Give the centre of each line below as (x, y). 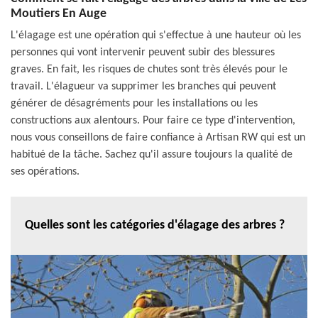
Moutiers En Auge (59, 13)
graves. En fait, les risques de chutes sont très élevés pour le (149, 69)
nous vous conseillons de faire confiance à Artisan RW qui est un (158, 137)
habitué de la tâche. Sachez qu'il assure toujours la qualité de (152, 154)
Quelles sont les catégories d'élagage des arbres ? (155, 226)
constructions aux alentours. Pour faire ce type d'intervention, (153, 120)
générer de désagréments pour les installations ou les (134, 103)
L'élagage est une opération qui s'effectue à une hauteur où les (156, 35)
